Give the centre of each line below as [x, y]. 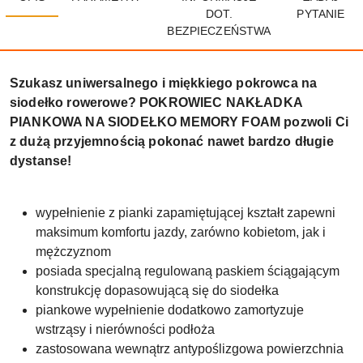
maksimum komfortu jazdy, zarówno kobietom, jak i [181, 232]
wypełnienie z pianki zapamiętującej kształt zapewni [186, 213]
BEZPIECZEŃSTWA [219, 31]
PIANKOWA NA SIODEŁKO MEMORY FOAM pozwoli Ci [179, 122]
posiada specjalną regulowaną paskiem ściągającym [188, 271]
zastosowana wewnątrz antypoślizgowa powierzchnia [190, 349]
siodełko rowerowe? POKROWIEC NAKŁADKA [156, 102]
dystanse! [41, 161]
